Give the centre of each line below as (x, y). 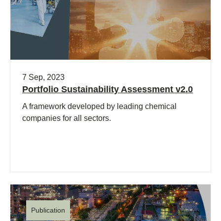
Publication (48, 210)
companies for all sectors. (67, 118)
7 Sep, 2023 (43, 77)
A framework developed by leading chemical (99, 106)
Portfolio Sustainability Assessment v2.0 (108, 89)
